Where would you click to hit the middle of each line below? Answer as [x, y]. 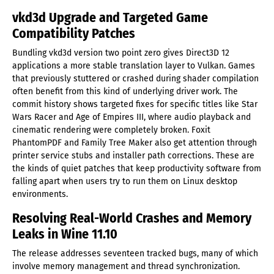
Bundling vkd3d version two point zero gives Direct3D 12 [121, 53]
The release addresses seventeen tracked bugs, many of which [135, 253]
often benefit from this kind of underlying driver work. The [125, 91]
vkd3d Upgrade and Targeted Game [110, 17]
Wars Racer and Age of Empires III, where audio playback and [131, 117]
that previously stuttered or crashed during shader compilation [135, 78]
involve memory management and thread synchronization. [126, 266]
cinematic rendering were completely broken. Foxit [111, 130]
